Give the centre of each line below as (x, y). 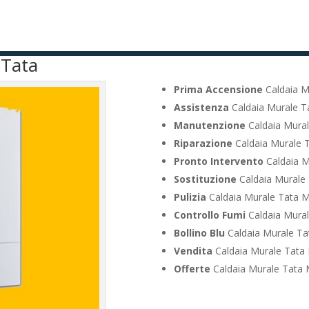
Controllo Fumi (209, 215)
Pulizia (190, 197)
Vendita (193, 250)
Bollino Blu (199, 232)
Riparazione (203, 143)
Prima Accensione (218, 89)
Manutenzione (209, 125)
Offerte (192, 268)
